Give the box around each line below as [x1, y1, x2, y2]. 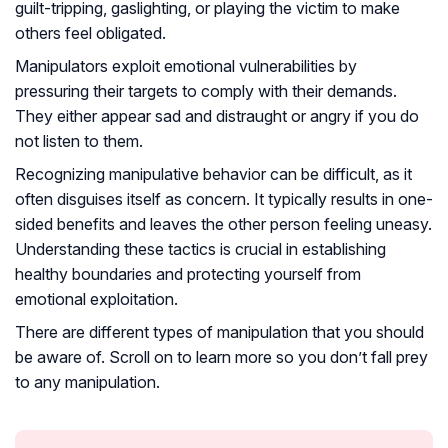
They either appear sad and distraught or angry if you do [15, 106, 419, 127]
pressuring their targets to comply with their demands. [15, 81, 397, 102]
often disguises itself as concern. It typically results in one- [15, 189, 433, 210]
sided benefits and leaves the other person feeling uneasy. [15, 214, 432, 235]
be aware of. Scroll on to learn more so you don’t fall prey [15, 347, 428, 368]
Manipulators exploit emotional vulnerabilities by [15, 56, 357, 77]
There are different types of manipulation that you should [15, 322, 424, 343]
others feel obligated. [15, 23, 166, 44]
